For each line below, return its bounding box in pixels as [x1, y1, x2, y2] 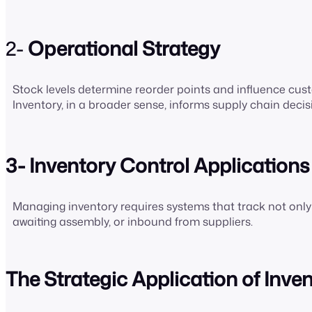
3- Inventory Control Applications [6, 151, 309, 180]
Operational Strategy [28, 34, 220, 63]
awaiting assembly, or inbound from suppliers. [13, 214, 256, 230]
